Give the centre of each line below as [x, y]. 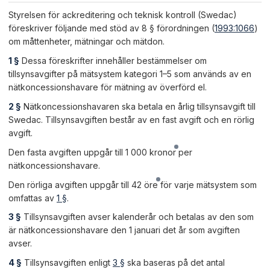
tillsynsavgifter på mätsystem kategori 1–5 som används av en [130, 74]
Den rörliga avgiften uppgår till [70, 184]
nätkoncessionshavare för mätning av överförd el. [108, 87]
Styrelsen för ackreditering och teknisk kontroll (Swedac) [123, 15]
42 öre [145, 184]
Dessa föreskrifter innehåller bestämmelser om [113, 61]
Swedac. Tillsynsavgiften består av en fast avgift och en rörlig [131, 119]
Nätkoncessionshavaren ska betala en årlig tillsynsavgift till [138, 106]
